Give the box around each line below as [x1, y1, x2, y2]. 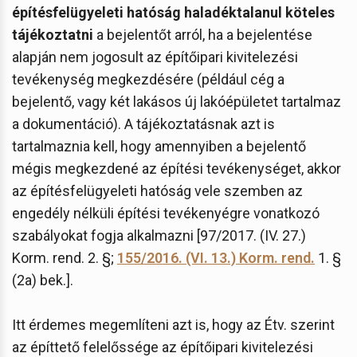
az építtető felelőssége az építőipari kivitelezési [12, 338, 313, 355]
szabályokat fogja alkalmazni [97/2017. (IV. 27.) [12, 226, 306, 244]
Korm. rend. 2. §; [12, 249, 117, 266]
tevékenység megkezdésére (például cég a [12, 70, 284, 88]
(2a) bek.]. [12, 271, 73, 288]
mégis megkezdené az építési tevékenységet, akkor [12, 159, 341, 177]
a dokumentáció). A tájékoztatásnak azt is [12, 115, 275, 132]
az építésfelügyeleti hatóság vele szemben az [12, 182, 303, 199]
